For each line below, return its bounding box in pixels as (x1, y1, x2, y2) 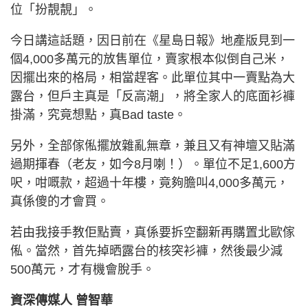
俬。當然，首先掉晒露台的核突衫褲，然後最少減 (10, 243, 283, 258)
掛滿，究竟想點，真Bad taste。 (10, 107, 186, 122)
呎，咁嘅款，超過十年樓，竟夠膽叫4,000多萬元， (10, 175, 289, 190)
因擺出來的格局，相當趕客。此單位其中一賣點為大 (10, 70, 295, 85)
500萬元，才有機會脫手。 (10, 262, 155, 276)
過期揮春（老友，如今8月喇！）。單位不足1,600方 (10, 157, 296, 171)
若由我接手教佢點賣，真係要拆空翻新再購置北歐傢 (10, 225, 295, 239)
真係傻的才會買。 (10, 194, 109, 208)
